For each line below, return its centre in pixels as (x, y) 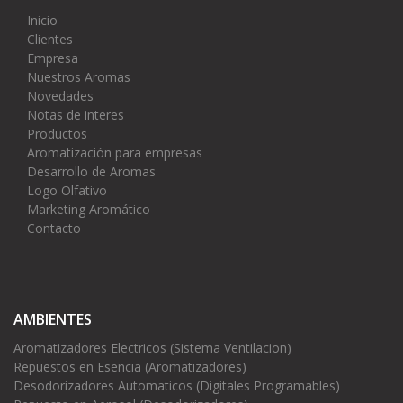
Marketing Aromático (89, 210)
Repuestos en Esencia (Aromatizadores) (130, 367)
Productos (57, 134)
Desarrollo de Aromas (91, 172)
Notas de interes (76, 115)
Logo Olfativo (67, 191)
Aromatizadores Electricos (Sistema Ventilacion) (152, 348)
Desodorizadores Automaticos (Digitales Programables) (177, 386)
